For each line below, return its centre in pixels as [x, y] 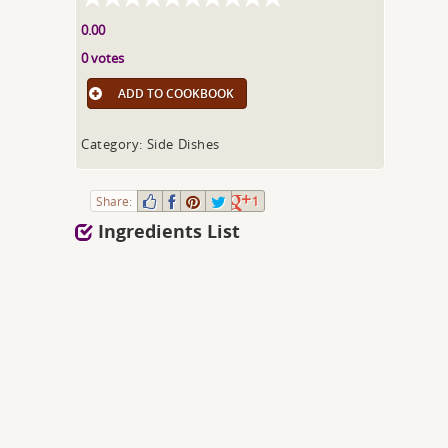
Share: [114, 201]
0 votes [103, 58]
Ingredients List [167, 231]
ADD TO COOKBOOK [176, 93]
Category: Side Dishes [150, 144]
